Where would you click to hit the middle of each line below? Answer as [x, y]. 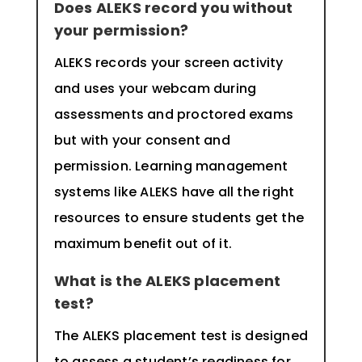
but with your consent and [142, 141]
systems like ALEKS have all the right [174, 192]
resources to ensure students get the [179, 218]
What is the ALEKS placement [167, 281]
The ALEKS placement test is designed [181, 336]
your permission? [121, 31]
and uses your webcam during [155, 89]
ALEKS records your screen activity [168, 63]
